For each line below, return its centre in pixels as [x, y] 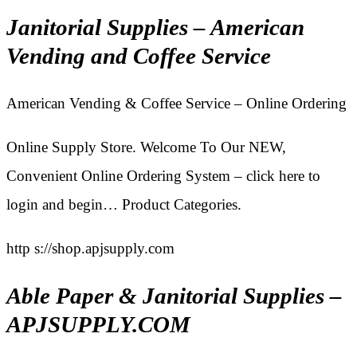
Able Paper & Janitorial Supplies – [174, 296]
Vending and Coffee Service [139, 56]
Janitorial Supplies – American [155, 27]
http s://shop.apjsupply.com [90, 249]
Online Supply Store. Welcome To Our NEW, [146, 147]
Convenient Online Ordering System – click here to [163, 176]
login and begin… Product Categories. [124, 205]
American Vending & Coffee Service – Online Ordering [177, 104]
